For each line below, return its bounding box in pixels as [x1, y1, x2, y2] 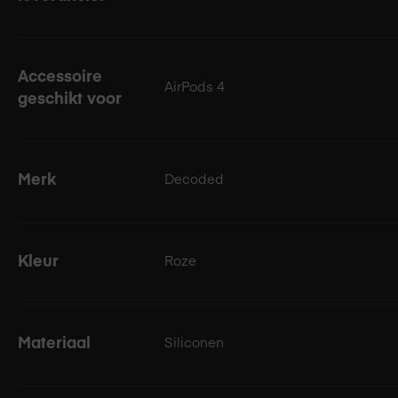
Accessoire [18, 63, 102, 86]
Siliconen [164, 331, 224, 351]
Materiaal [18, 330, 91, 353]
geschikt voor [18, 85, 122, 108]
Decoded [164, 168, 224, 187]
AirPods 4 [164, 76, 225, 95]
